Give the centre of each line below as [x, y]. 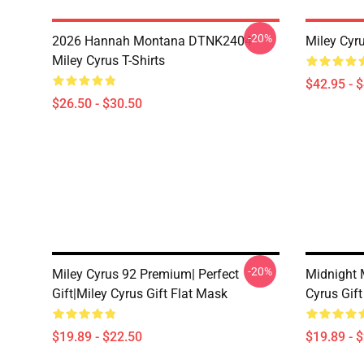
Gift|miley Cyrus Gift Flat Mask [140, 294]
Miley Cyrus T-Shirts [108, 61]
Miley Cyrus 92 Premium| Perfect [145, 274]
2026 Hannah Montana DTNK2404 [152, 41]
